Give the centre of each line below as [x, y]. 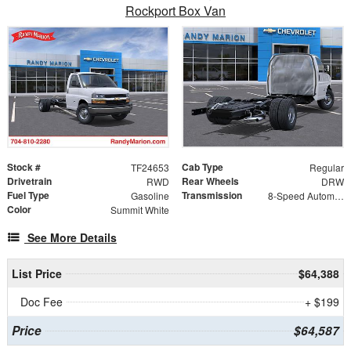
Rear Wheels [210, 181]
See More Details [72, 238]
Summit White [139, 210]
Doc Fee [42, 302]
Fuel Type [28, 195]
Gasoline [150, 196]
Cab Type [203, 167]
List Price [36, 274]
